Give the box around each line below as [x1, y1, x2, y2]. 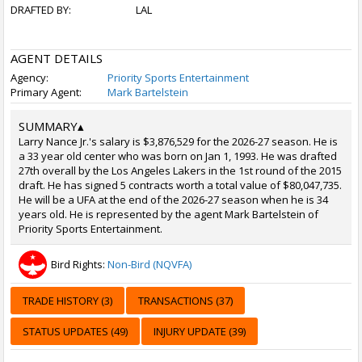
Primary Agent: [11, 85, 82, 99]
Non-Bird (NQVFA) [107, 257, 192, 271]
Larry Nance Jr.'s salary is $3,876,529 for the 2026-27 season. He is [19, 134, 338, 149]
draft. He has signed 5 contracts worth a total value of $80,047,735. [19, 178, 342, 192]
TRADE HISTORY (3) [23, 293, 112, 308]
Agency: [11, 70, 48, 85]
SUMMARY [19, 118, 78, 134]
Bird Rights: [51, 257, 107, 271]
